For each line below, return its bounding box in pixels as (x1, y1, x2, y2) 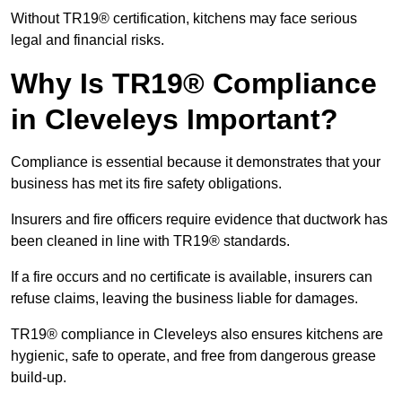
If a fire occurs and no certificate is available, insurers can (11, 269, 372, 285)
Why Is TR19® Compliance (11, 67, 377, 100)
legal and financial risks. (11, 32, 164, 48)
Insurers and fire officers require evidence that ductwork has (11, 212, 388, 228)
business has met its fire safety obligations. (11, 176, 285, 192)
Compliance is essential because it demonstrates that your (11, 154, 380, 170)
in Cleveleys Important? (11, 103, 338, 136)
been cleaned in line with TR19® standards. (11, 233, 293, 249)
